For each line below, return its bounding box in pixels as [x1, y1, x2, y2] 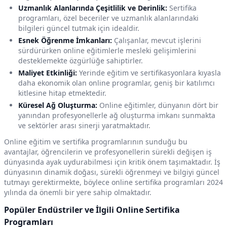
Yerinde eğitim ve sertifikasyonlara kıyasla [77, 68, 221, 78]
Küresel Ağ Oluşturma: [18, 100, 97, 110]
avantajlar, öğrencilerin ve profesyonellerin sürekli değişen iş [4, 147, 212, 157]
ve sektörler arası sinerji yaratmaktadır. [18, 121, 150, 131]
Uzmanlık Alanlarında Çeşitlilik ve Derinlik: [18, 3, 167, 13]
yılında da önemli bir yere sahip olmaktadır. [4, 187, 152, 198]
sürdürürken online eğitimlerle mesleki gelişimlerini [18, 46, 196, 56]
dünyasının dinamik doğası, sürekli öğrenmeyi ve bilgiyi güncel [4, 167, 219, 177]
